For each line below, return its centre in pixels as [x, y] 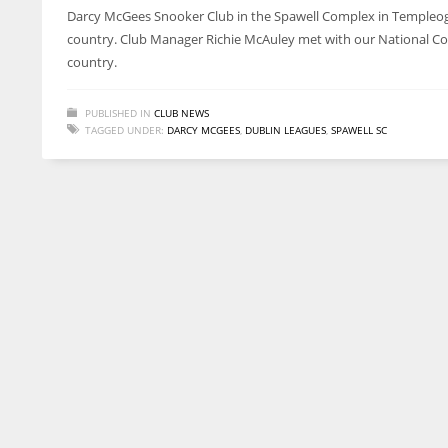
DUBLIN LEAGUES [285, 129]
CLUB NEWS [181, 112]
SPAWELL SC [359, 129]
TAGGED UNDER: [124, 129]
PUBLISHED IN [118, 112]
